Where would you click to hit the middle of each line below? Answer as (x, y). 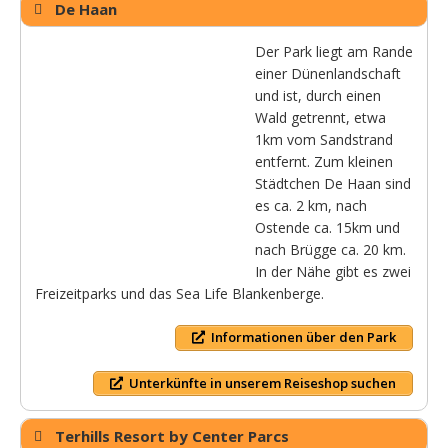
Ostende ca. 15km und (327, 228)
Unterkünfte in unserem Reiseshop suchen (262, 382)
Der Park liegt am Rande (334, 52)
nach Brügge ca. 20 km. (330, 250)
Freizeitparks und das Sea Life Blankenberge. (179, 294)
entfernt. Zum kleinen (324, 162)
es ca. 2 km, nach (311, 206)
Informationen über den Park (303, 337)
